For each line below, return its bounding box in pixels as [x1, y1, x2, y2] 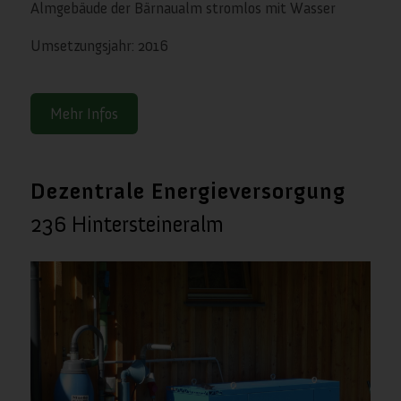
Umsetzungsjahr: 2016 [30, 36, 168, 55]
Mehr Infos [49, 105, 118, 124]
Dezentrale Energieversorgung [30, 177, 346, 206]
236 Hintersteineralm [30, 210, 224, 239]
